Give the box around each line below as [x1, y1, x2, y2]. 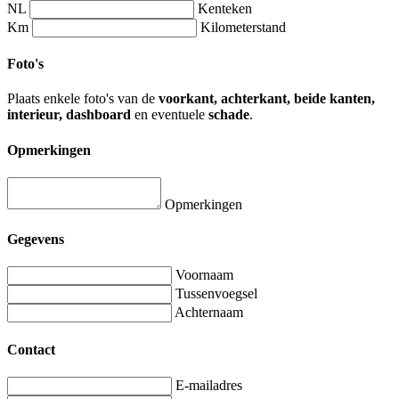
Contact [7, 341, 55, 357]
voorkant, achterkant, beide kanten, [159, 91, 375, 107]
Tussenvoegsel [175, 286, 257, 302]
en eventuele [131, 107, 208, 123]
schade [208, 107, 249, 123]
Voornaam [175, 267, 233, 283]
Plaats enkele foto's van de [7, 91, 159, 107]
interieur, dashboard [7, 107, 131, 123]
